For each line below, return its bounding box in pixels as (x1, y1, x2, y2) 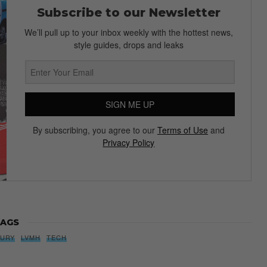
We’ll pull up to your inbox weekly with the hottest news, (24, 26, 233, 39)
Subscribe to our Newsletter (36, 5, 221, 20)
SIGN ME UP (105, 98, 154, 111)
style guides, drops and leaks (73, 39, 184, 51)
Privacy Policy (103, 136, 155, 149)
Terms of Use (157, 124, 208, 136)
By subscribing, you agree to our (32, 124, 157, 136)
